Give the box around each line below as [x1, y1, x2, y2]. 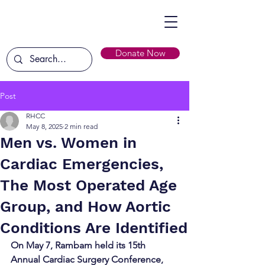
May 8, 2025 [26, 122, 63, 131]
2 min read [64, 122, 98, 131]
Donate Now [115, 47, 166, 59]
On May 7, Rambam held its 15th [11, 240, 148, 251]
